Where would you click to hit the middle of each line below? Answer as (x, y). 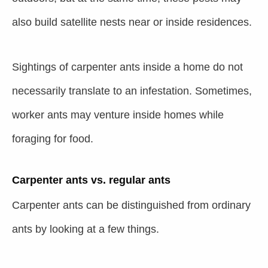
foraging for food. (53, 139)
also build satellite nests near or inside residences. (132, 22)
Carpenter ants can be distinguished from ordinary (131, 205)
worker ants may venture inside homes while (118, 115)
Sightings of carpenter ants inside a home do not (127, 67)
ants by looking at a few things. (86, 229)
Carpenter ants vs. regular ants (91, 180)
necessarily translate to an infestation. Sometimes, (132, 91)
